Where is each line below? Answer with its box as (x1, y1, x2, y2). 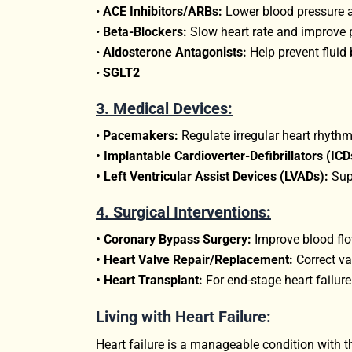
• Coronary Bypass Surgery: (96, 231, 251, 247)
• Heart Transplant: (96, 272, 203, 288)
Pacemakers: (103, 127, 178, 143)
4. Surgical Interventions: (96, 202, 271, 222)
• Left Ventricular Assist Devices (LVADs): (96, 168, 328, 184)
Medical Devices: (113, 98, 233, 118)
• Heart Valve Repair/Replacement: (96, 251, 293, 267)
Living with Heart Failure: (96, 306, 271, 326)
